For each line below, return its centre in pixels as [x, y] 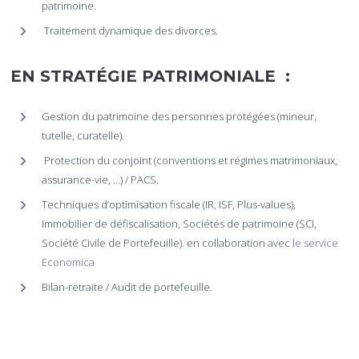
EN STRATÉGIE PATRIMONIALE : [151, 76]
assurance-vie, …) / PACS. [101, 179]
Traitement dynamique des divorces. [130, 30]
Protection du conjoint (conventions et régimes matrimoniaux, [190, 160]
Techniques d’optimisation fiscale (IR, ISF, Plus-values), [169, 204]
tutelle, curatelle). [83, 135]
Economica [69, 262]
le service [315, 242]
